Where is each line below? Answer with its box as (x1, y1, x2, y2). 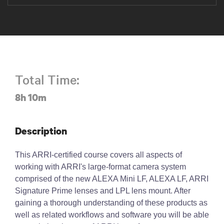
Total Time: (15, 71, 79, 88)
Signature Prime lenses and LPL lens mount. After (15, 186, 190, 195)
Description (15, 124, 67, 137)
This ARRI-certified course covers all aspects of (15, 150, 182, 159)
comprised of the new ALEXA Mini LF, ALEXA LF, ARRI (15, 174, 208, 183)
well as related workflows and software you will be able (15, 210, 209, 219)
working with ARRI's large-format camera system (15, 162, 186, 171)
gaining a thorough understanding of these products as (15, 198, 207, 207)
